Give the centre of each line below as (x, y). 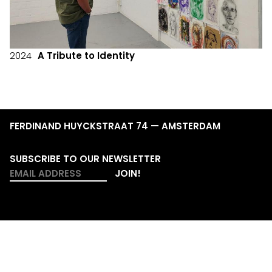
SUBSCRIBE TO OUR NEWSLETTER (85, 158)
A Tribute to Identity (86, 55)
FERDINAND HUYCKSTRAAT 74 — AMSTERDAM (115, 126)
